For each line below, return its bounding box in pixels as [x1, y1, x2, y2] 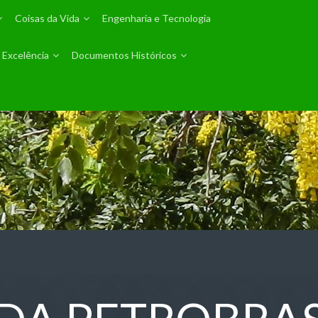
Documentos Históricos [72, 49, 177, 61]
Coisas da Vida [15, 12, 80, 24]
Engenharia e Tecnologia [102, 12, 212, 24]
